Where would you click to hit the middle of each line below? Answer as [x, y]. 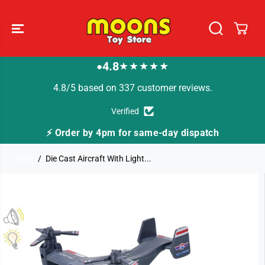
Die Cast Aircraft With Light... [98, 159]
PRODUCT [38, 185]
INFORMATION [38, 193]
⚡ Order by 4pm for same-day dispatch [127, 133]
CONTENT [38, 16]
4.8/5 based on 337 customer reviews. [132, 88]
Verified [125, 111]
